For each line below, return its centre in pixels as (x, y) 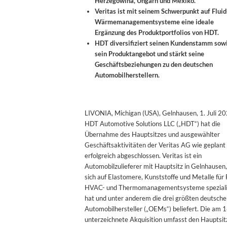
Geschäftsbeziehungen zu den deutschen (154, 64)
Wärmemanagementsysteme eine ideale (154, 22)
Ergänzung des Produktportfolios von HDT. (157, 32)
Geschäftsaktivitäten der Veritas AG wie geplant (155, 145)
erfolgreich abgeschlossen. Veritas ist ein (143, 155)
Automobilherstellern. (127, 75)
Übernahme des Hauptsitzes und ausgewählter (152, 134)
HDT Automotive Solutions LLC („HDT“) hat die (153, 123)
